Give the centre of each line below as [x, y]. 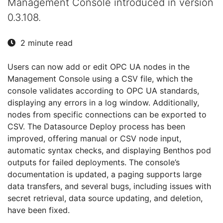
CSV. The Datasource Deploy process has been [96, 126]
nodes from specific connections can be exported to [107, 114]
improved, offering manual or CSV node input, [94, 138]
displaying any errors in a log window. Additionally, [103, 102]
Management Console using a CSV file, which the [100, 78]
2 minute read [47, 43]
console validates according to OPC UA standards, [103, 90]
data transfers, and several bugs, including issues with [109, 186]
